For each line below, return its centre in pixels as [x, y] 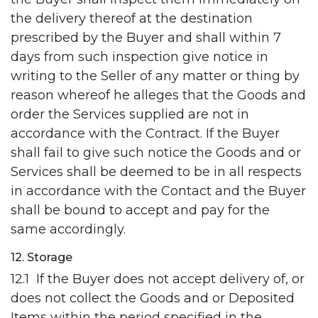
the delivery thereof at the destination [132, 19]
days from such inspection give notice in [139, 57]
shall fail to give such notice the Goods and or [156, 153]
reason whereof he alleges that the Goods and [158, 95]
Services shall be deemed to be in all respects [156, 172]
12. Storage [42, 258]
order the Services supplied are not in [130, 115]
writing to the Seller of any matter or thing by [155, 76]
